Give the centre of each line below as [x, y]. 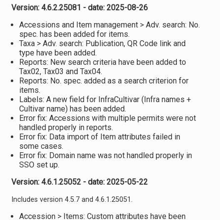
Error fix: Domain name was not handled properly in [105, 155]
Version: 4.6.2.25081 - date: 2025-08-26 [79, 8]
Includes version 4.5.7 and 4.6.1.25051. [72, 200]
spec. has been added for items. [74, 34]
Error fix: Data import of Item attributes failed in [99, 137]
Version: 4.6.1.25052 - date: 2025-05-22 [79, 182]
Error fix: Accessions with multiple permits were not [107, 118]
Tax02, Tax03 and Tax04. [60, 71]
